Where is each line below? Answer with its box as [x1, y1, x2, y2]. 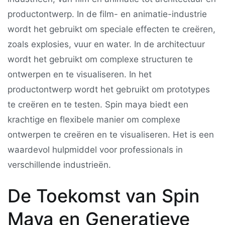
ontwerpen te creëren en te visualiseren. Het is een [8, 129, 214, 140]
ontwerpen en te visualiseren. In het [8, 69, 152, 79]
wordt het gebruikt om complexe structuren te [8, 54, 193, 64]
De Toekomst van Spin [8, 184, 200, 207]
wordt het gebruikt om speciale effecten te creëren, [8, 24, 215, 34]
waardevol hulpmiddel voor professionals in [8, 144, 183, 155]
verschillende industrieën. [8, 159, 111, 170]
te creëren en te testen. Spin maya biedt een [8, 99, 188, 109]
